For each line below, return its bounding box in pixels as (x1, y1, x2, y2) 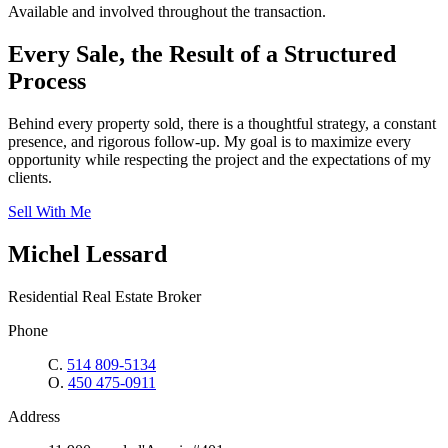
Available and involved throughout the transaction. (8, 2, 326, 20)
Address (8, 407, 60, 425)
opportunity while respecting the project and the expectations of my (8, 150, 431, 168)
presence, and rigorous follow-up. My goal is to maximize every (8, 132, 411, 150)
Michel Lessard (8, 240, 167, 267)
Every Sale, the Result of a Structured (8, 40, 396, 67)
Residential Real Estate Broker (8, 287, 201, 305)
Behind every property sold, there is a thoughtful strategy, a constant (8, 114, 436, 132)
